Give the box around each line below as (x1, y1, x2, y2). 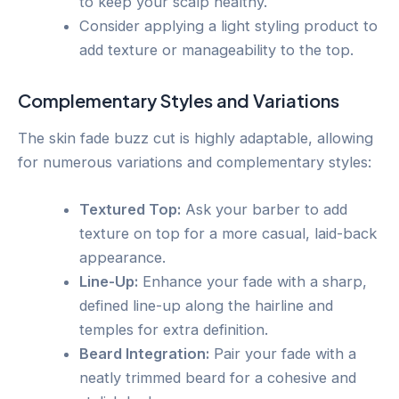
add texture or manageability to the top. (79, 41, 354, 60)
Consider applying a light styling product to (79, 17, 379, 36)
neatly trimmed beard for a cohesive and (79, 369, 357, 387)
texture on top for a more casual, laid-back (79, 224, 378, 243)
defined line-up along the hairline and (79, 297, 334, 315)
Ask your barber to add (181, 200, 348, 219)
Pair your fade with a (209, 345, 357, 363)
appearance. (79, 248, 167, 267)
